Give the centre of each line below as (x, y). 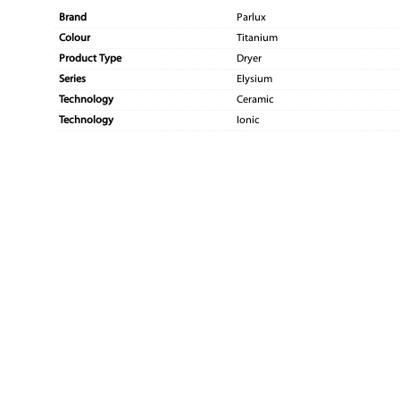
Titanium (258, 39)
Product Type (91, 59)
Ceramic (256, 100)
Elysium (255, 80)
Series (73, 80)
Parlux (252, 18)
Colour (75, 39)
